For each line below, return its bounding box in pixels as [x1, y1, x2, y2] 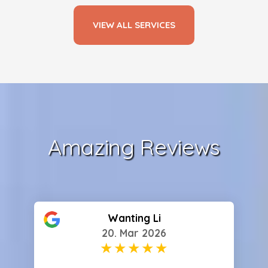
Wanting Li [107, 211, 161, 224]
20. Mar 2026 [102, 226, 166, 239]
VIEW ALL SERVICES [93, 19, 175, 31]
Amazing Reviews [48, 133, 220, 160]
